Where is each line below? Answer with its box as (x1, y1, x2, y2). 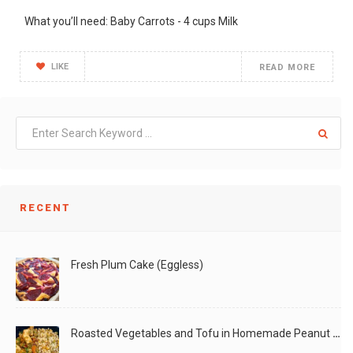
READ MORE (259, 62, 315, 73)
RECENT (20, 201, 71, 214)
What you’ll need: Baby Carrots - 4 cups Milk (20, 15, 238, 28)
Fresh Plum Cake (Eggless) (71, 258, 203, 271)
